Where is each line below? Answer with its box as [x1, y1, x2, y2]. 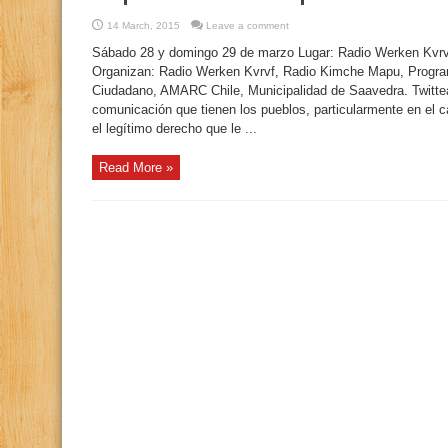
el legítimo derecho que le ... [92, 121, 257, 136]
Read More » [99, 160, 173, 175]
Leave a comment [206, 20, 289, 31]
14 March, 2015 [107, 20, 180, 31]
